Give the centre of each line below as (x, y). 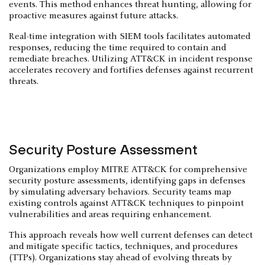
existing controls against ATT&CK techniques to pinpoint (126, 203)
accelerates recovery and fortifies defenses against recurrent (131, 70)
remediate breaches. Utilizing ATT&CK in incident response (131, 59)
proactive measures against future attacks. (93, 16)
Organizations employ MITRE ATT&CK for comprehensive (128, 169)
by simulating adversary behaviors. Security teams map (120, 192)
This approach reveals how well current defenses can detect (131, 235)
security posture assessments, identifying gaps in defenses (127, 181)
